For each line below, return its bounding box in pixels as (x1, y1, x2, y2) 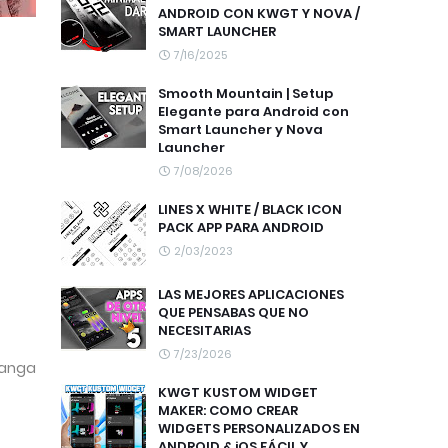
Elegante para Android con (158, 102, 349, 121)
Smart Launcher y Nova (158, 120, 323, 139)
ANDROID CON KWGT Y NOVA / (158, 4, 360, 23)
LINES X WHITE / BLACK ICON (158, 200, 342, 219)
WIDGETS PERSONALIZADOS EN (158, 419, 360, 438)
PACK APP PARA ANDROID (158, 218, 324, 237)
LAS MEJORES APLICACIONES (158, 285, 344, 304)
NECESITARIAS (158, 321, 251, 340)
